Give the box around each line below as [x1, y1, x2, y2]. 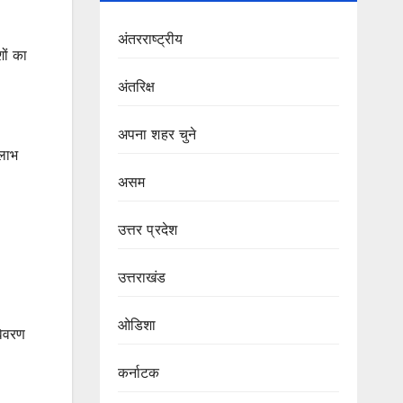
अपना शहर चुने [117, 125, 197, 144]
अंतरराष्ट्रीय [117, 30, 184, 49]
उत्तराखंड [117, 268, 166, 287]
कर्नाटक [117, 363, 160, 382]
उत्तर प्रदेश [117, 220, 178, 239]
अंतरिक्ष [117, 77, 156, 96]
